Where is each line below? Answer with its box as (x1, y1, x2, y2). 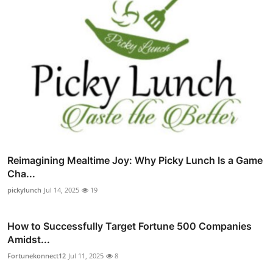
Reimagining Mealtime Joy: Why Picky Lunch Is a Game (7, 154, 263, 167)
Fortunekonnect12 (7, 251, 66, 261)
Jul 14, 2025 (44, 185, 79, 195)
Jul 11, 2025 (68, 251, 104, 261)
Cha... (7, 168, 35, 180)
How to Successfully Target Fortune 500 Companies (7, 220, 252, 233)
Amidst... (7, 233, 50, 246)
